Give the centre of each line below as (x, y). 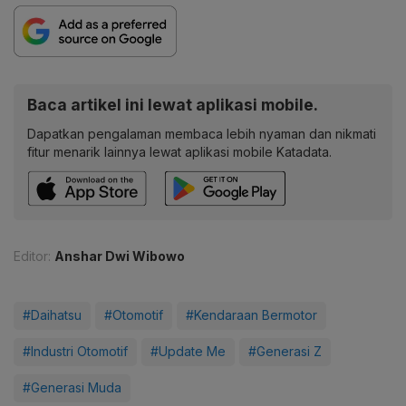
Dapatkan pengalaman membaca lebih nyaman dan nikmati (202, 134)
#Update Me (188, 352)
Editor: (32, 256)
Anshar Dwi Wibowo (120, 256)
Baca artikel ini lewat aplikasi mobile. (173, 105)
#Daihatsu (52, 315)
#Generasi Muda (72, 388)
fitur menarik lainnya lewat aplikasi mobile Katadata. (179, 152)
